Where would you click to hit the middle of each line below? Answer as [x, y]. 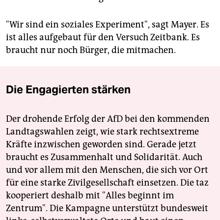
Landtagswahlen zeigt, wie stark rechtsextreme [102, 132]
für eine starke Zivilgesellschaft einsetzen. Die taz [107, 183]
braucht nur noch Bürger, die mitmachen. [91, 50]
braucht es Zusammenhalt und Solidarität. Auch [104, 157]
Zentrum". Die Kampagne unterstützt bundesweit [107, 208]
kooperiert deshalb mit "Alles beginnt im [90, 196]
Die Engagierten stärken [68, 90]
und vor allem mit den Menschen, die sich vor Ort [107, 170]
